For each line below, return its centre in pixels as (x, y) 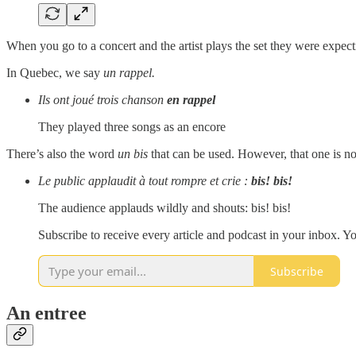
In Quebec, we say (55, 73)
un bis (133, 154)
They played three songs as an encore (132, 127)
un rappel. (129, 73)
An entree (46, 313)
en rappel (191, 100)
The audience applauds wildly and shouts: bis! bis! (164, 208)
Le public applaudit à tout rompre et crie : (145, 181)
